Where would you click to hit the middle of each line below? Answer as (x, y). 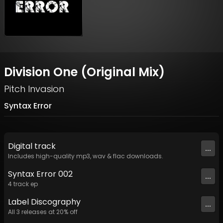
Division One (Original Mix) (84, 72)
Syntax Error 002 (40, 174)
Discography (55, 202)
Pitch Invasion (34, 89)
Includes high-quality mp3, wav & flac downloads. (86, 156)
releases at (38, 212)
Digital (21, 146)
